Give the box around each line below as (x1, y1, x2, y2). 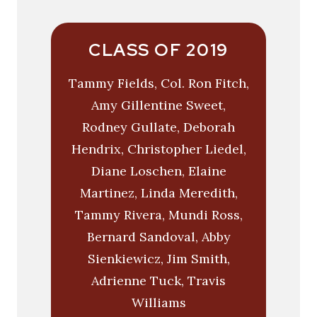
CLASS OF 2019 (88, 39, 229, 62)
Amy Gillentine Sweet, (91, 97, 226, 114)
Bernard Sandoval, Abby (86, 229, 231, 246)
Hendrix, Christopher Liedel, (71, 141, 246, 158)
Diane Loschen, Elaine (91, 163, 226, 180)
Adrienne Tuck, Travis (91, 272, 226, 289)
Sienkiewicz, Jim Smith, (87, 250, 230, 267)
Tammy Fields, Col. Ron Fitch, (68, 75, 249, 92)
